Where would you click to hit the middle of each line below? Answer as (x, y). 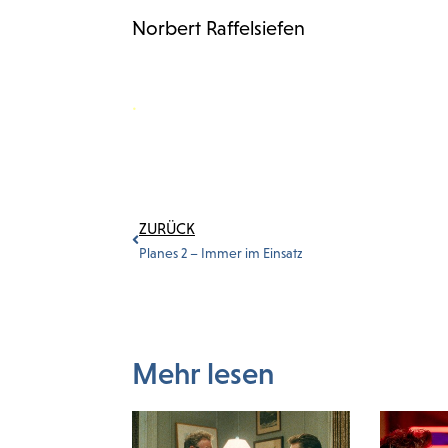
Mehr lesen (203, 373)
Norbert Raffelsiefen (218, 28)
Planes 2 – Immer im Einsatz (221, 253)
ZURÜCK (167, 228)
